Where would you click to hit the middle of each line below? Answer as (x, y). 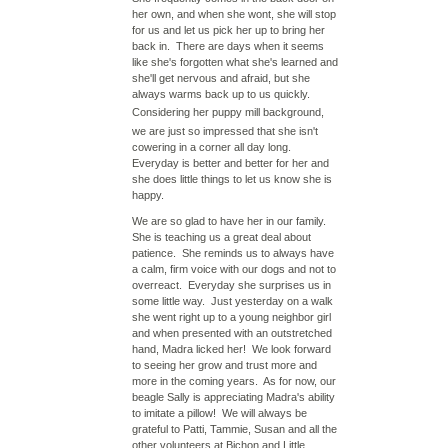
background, (292, 112)
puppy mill (236, 112)
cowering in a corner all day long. (214, 147)
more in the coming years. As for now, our (234, 381)
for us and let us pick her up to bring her (228, 30)
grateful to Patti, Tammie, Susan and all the (234, 429)
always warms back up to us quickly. (222, 94)
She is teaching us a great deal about (221, 237)
